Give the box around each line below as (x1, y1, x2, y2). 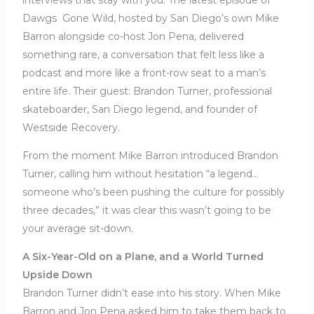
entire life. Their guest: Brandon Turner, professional (22, 84, 272, 97)
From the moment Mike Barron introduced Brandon (22, 149, 278, 162)
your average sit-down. (22, 221, 133, 235)
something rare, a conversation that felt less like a (22, 48, 264, 61)
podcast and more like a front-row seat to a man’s (22, 66, 266, 79)
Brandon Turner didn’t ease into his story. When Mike (22, 286, 281, 299)
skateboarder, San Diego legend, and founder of (22, 102, 257, 116)
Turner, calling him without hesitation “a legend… (22, 167, 259, 180)
